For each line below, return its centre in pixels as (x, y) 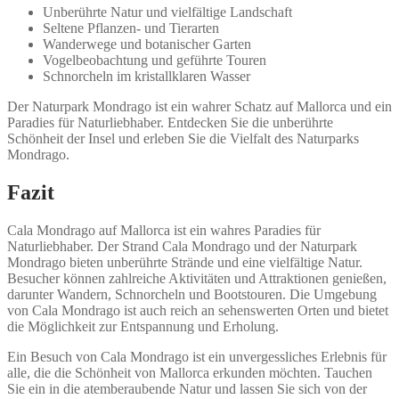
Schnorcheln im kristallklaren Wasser (147, 77)
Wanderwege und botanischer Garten (147, 45)
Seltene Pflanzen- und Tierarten (131, 28)
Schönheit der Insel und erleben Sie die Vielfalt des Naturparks (183, 139)
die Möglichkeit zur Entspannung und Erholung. (143, 327)
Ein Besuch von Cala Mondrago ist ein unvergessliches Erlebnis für (197, 357)
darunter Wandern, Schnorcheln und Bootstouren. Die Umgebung (192, 295)
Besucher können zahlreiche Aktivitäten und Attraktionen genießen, (197, 279)
